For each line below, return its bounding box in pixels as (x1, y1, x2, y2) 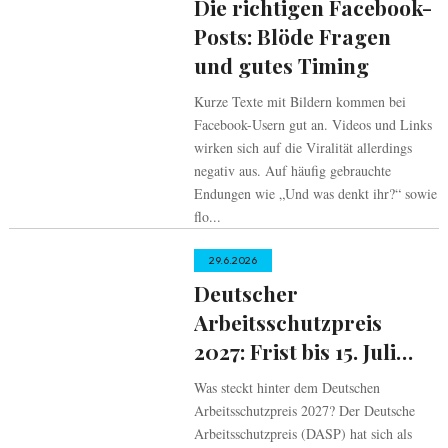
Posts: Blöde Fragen (193, 22, 391, 50)
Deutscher (193, 279, 298, 307)
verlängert (193, 366, 301, 394)
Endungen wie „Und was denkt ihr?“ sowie (193, 184, 437, 203)
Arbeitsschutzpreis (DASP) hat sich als (193, 424, 412, 443)
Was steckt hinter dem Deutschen (193, 378, 380, 397)
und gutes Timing (193, 51, 369, 79)
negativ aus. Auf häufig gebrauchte (193, 161, 391, 180)
